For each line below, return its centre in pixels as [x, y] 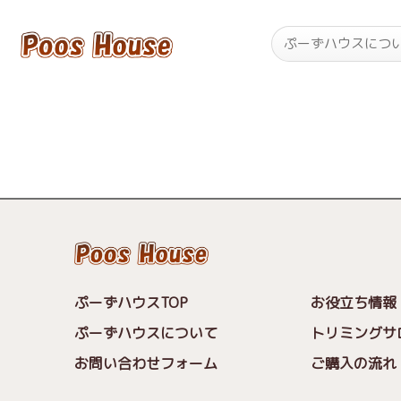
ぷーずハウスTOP [132, 303]
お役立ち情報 [354, 303]
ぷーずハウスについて [146, 333]
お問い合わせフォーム [145, 364]
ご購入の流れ [353, 364]
